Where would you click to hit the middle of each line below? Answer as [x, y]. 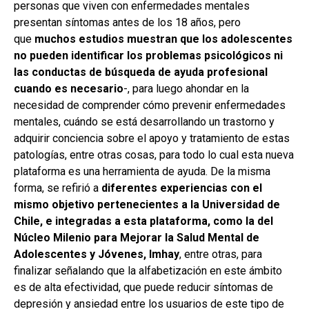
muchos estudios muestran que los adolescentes [163, 39]
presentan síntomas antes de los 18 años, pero [127, 22]
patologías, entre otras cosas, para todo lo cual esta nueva [154, 155]
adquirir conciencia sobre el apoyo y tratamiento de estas [152, 138]
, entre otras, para [221, 254]
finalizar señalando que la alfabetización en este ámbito [148, 271]
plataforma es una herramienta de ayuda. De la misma [142, 171]
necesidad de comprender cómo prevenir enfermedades [150, 105]
